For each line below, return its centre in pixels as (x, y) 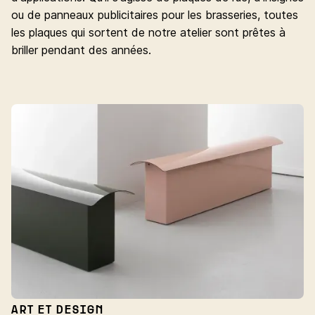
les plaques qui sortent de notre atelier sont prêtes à (148, 33)
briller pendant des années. (81, 50)
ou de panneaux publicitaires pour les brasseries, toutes (155, 15)
